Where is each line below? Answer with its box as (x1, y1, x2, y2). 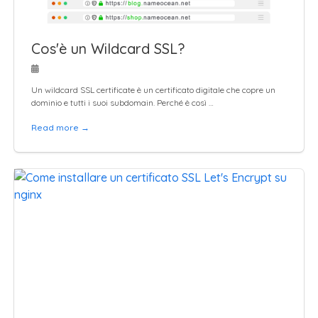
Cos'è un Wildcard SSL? (31, 39, 185, 57)
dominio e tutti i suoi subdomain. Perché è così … (31, 97, 214, 108)
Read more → (31, 121, 89, 133)
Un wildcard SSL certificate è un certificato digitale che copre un (31, 84, 275, 95)
